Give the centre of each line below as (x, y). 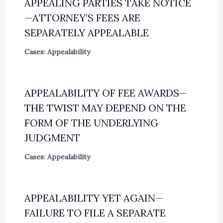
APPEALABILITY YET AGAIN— (94, 198)
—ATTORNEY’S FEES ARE (82, 18)
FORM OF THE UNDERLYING (91, 123)
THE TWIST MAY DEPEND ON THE (105, 108)
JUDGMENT (52, 138)
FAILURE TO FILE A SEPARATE (95, 213)
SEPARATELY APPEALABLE (86, 33)
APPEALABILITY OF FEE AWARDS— (106, 93)
